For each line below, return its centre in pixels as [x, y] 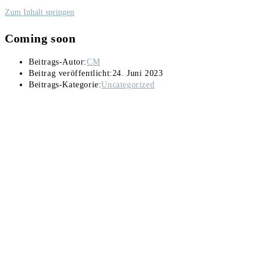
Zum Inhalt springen [39, 12]
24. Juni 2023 [138, 74]
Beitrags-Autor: [58, 62]
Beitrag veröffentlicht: [71, 74]
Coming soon [40, 38]
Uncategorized [128, 85]
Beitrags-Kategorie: [65, 85]
